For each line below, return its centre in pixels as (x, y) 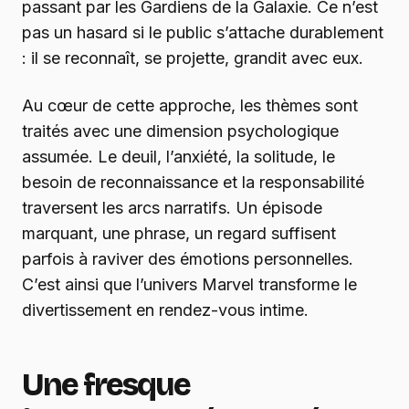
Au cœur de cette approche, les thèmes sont (190, 106)
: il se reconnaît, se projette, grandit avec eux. (193, 58)
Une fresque (106, 385)
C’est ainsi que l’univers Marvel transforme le (189, 285)
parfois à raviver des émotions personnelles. (188, 259)
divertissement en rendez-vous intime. (165, 310)
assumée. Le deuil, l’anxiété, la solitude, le (178, 157)
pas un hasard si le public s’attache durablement (203, 33)
